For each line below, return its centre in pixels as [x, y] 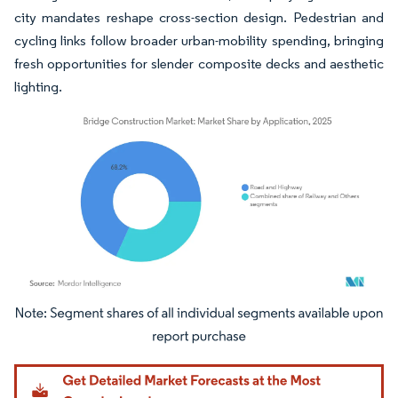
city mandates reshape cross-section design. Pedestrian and [199, 17]
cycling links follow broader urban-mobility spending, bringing [199, 40]
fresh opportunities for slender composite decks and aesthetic [199, 63]
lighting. [38, 86]
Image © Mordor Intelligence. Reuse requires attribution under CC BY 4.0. [188, 316]
